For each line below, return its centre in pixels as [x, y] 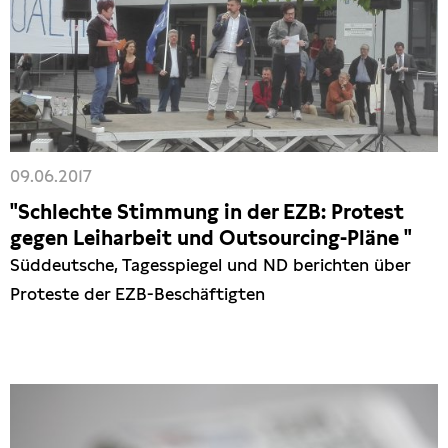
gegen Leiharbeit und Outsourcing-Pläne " [211, 237]
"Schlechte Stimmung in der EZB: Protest [207, 211]
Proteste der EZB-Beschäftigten [137, 293]
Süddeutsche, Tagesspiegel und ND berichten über [210, 264]
